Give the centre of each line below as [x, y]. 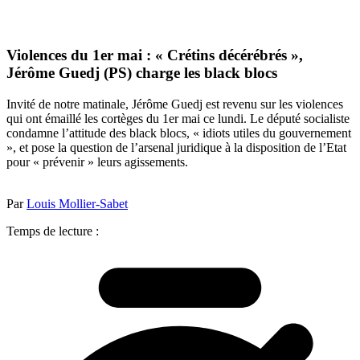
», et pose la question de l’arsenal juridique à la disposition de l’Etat [176, 147]
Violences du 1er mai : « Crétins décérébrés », [155, 55]
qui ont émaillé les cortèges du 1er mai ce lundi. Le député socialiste [178, 118]
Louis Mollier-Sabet [77, 203]
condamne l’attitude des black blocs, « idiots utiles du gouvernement [179, 133]
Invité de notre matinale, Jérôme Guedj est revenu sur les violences [175, 104]
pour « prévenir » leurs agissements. [97, 162]
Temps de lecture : [53, 231]
